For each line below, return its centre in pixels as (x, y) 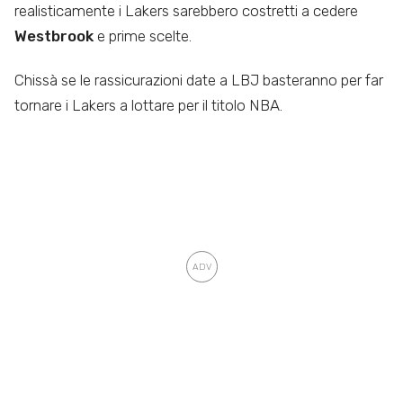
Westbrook (54, 36)
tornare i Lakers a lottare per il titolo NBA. (148, 105)
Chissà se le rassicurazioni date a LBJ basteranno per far (199, 80)
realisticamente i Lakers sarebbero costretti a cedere (186, 11)
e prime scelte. (143, 36)
